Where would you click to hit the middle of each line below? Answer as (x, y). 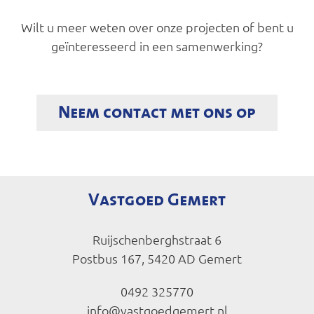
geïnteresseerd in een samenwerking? (157, 46)
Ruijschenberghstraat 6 (157, 239)
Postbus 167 (107, 258)
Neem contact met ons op (157, 112)
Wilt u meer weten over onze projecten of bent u (157, 27)
